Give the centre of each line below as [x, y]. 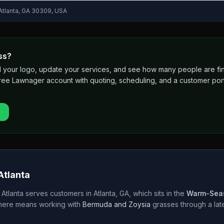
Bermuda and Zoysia [116, 204]
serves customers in [58, 193]
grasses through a [183, 204]
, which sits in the [157, 193]
